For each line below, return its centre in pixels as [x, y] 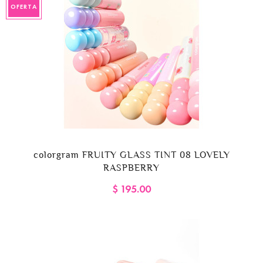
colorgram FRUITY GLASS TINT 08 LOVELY [131, 155]
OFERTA [24, 7]
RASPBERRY [131, 168]
